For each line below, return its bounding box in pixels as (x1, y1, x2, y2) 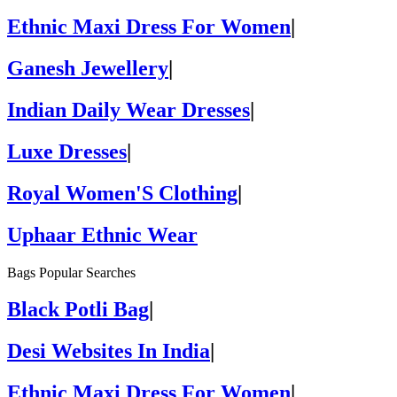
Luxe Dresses (7, 139, 127, 163)
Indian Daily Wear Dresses (7, 97, 250, 121)
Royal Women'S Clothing (7, 181, 237, 205)
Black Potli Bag (7, 298, 149, 322)
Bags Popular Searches (7, 264, 136, 280)
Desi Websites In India (7, 339, 210, 363)
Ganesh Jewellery (7, 57, 168, 80)
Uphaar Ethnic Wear (7, 222, 198, 246)
